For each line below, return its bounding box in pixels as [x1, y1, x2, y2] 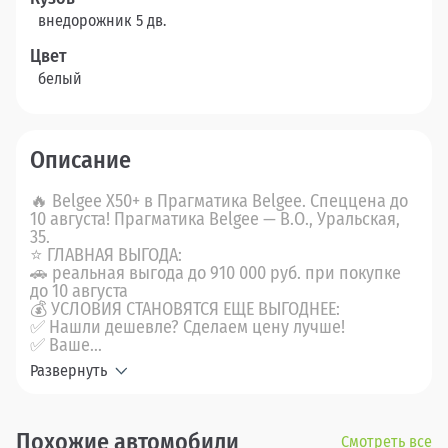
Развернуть [30, 361, 107, 381]
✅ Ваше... [30, 334, 102, 357]
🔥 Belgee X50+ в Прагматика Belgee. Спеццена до [30, 190, 408, 213]
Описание [30, 146, 131, 175]
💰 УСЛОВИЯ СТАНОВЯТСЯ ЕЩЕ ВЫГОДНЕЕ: [30, 298, 340, 321]
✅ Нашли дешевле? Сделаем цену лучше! [30, 316, 345, 339]
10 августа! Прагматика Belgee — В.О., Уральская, [30, 208, 400, 231]
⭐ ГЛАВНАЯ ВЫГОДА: [30, 244, 182, 267]
